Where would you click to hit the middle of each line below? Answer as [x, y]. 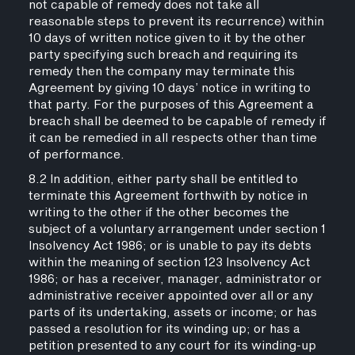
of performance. [76, 155]
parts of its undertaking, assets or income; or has [172, 313]
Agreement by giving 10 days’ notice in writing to [169, 88]
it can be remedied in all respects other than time [172, 138]
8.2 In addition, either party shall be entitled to [163, 179]
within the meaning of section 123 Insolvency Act [169, 263]
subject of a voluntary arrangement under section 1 [177, 229]
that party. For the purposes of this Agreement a [171, 105]
